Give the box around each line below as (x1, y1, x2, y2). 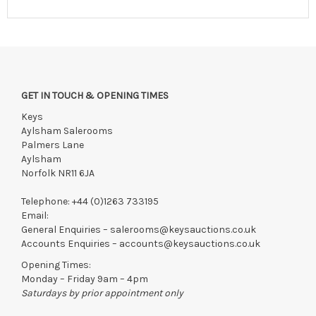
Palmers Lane (21, 138, 84, 151)
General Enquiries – (21, 223, 110, 236)
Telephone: (21, 195, 72, 207)
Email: (21, 209, 49, 221)
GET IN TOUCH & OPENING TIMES (21, 89, 169, 102)
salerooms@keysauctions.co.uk (110, 223, 256, 236)
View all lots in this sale (25, 31, 130, 44)
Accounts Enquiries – (21, 237, 119, 250)
